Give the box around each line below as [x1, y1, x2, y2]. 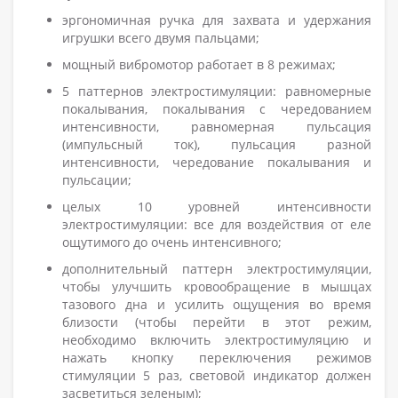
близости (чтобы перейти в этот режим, [62, 313, 371, 330]
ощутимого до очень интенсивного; [62, 233, 282, 251]
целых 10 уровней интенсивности [62, 197, 371, 215]
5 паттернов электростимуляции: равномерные [62, 82, 371, 99]
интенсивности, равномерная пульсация [62, 117, 371, 135]
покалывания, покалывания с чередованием [62, 99, 371, 117]
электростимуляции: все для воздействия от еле [62, 215, 371, 233]
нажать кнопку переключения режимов [62, 348, 371, 366]
